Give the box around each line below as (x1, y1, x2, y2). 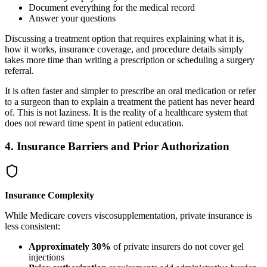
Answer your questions (29, 13, 116, 23)
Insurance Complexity (5, 190, 94, 201)
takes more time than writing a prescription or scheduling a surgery (5, 54, 254, 65)
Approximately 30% (29, 241, 111, 252)
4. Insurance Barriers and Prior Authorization (5, 139, 229, 153)
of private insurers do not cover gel (111, 241, 244, 252)
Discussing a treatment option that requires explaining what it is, (5, 33, 244, 44)
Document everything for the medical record (29, 2, 195, 13)
